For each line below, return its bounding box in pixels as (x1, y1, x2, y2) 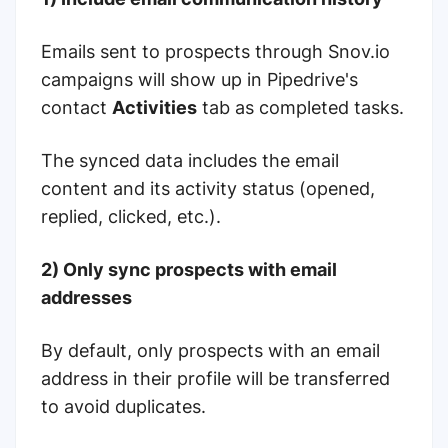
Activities (112, 97, 197, 119)
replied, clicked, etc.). (41, 206, 221, 228)
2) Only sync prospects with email (41, 259, 337, 281)
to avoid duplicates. (41, 396, 206, 418)
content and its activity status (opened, (41, 178, 375, 200)
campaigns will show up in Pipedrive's (41, 69, 358, 91)
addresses (41, 287, 136, 309)
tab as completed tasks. (197, 97, 404, 119)
